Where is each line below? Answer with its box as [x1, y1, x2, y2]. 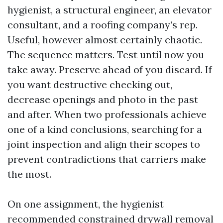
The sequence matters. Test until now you [7, 48, 204, 61]
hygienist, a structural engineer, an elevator [7, 3, 212, 16]
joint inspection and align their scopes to [7, 138, 200, 150]
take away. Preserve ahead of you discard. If [7, 63, 212, 76]
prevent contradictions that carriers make [7, 153, 206, 165]
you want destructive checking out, [7, 78, 172, 91]
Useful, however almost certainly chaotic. [7, 33, 202, 46]
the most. [7, 168, 51, 180]
